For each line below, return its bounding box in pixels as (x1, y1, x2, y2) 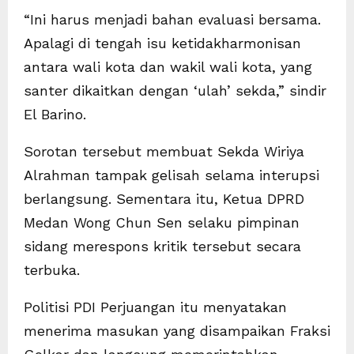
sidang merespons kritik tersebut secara (24, 237, 301, 254)
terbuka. (24, 261, 80, 278)
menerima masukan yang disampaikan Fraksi (24, 322, 330, 339)
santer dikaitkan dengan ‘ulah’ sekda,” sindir (24, 81, 326, 99)
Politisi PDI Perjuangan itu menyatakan (24, 298, 287, 315)
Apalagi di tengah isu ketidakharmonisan (24, 34, 301, 51)
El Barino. (24, 105, 86, 122)
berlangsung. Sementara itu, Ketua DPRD (24, 190, 304, 207)
